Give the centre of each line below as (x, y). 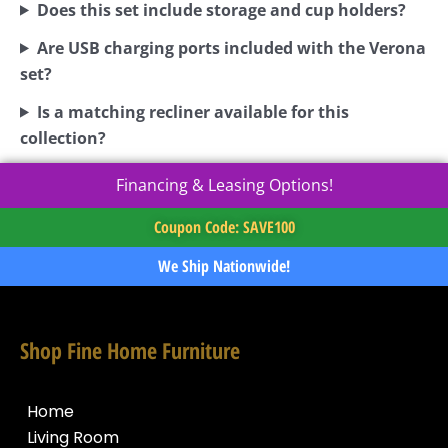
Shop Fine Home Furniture (130, 349)
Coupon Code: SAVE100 (224, 226)
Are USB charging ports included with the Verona (231, 47)
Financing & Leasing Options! (224, 184)
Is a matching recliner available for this (192, 111)
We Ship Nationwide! (224, 265)
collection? (63, 137)
